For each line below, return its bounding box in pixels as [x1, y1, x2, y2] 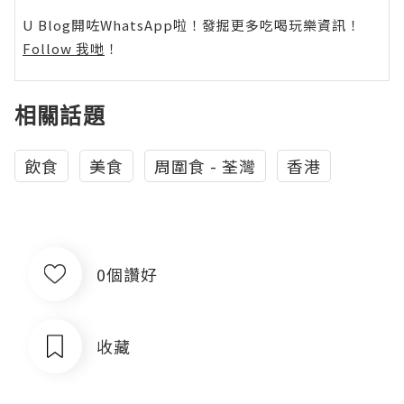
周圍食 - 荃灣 [154, 154, 256, 179]
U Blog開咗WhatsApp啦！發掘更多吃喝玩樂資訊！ [23, 15, 361, 35]
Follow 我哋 [23, 39, 105, 59]
